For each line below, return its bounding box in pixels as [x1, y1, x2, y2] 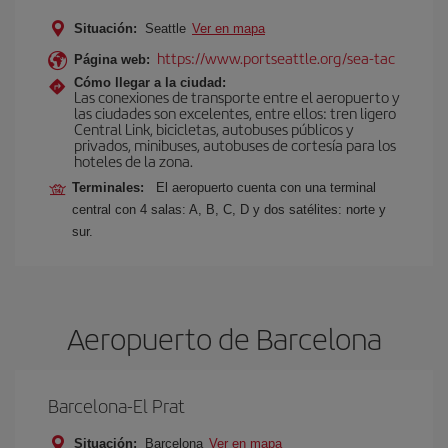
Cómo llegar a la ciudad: [74, 75, 226, 90]
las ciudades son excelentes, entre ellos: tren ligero [74, 102, 396, 123]
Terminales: [72, 180, 152, 195]
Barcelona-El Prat [48, 392, 185, 419]
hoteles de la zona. [74, 150, 193, 171]
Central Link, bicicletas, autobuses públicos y [74, 118, 354, 139]
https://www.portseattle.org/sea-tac [157, 47, 395, 68]
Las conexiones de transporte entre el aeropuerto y [74, 86, 400, 107]
